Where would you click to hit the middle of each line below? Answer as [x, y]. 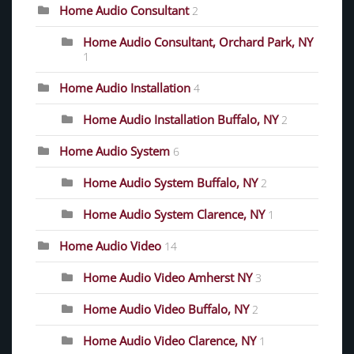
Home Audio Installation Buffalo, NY [181, 119]
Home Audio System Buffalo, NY [170, 182]
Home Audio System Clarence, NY [174, 214]
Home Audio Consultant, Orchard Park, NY [198, 41]
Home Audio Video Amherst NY [168, 277]
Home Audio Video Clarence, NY [171, 340]
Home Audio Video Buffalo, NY [166, 309]
